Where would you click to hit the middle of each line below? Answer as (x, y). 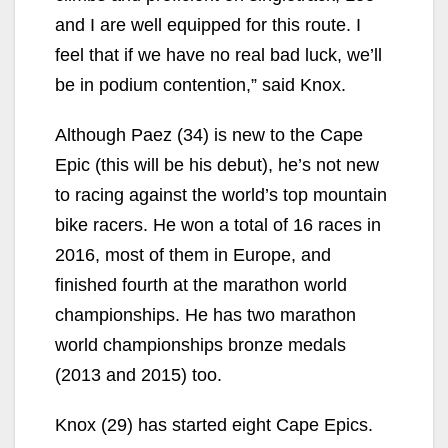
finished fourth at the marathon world (201, 285)
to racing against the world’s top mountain (221, 195)
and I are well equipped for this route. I (208, 25)
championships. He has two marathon (205, 315)
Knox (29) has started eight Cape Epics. (214, 425)
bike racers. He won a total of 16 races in (218, 225)
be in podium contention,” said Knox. (200, 85)
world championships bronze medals (200, 345)
